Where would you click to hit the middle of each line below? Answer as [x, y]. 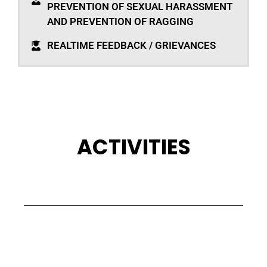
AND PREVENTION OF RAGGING [121, 22]
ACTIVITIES [133, 147]
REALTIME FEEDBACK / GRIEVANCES [132, 46]
